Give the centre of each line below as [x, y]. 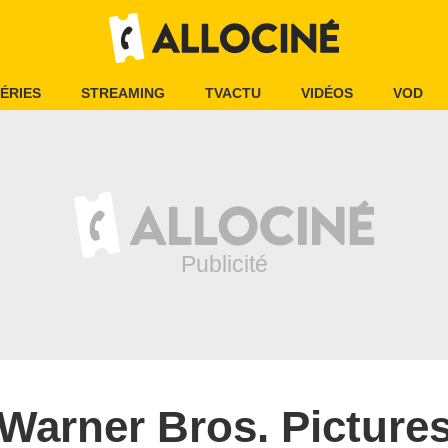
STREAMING [123, 93]
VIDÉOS [327, 93]
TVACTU [233, 93]
